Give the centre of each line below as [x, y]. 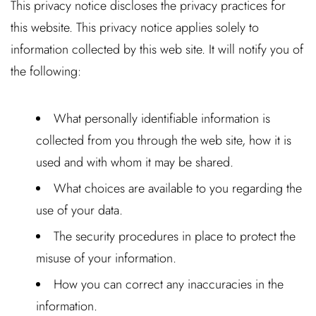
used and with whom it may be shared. [135, 162]
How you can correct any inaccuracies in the [169, 284]
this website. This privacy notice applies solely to [135, 28]
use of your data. [79, 210]
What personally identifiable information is [162, 119]
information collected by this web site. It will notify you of [157, 49]
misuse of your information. [106, 258]
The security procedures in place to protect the [175, 236]
